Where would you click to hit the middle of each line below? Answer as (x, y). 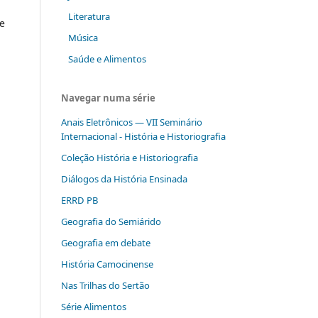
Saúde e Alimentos (107, 59)
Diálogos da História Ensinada (124, 179)
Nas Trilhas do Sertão (105, 285)
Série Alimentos (94, 306)
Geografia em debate (106, 242)
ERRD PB (79, 201)
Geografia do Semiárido (111, 222)
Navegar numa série (108, 98)
